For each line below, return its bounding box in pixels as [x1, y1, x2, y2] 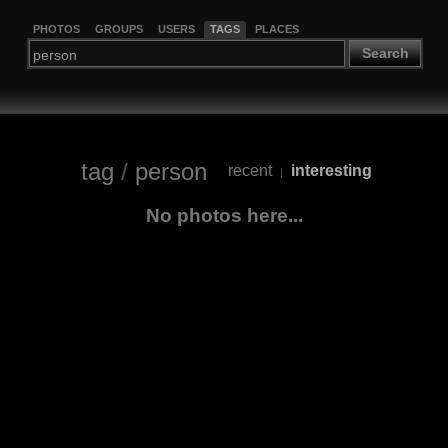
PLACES [254, 22, 299, 35]
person [135, 157, 207, 185]
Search [361, 45, 409, 62]
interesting [291, 162, 372, 180]
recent [228, 162, 272, 180]
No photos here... [145, 204, 303, 226]
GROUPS [94, 22, 143, 35]
